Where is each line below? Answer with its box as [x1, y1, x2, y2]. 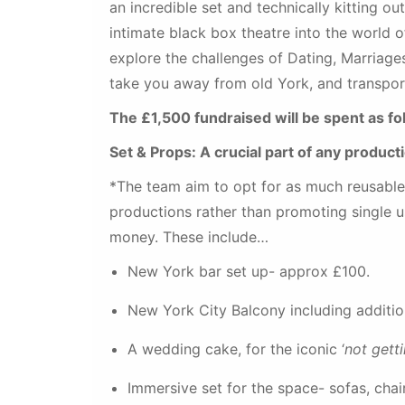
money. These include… [109, 228, 268, 246]
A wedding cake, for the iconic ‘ [127, 340, 344, 358]
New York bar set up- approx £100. [127, 262, 370, 280]
